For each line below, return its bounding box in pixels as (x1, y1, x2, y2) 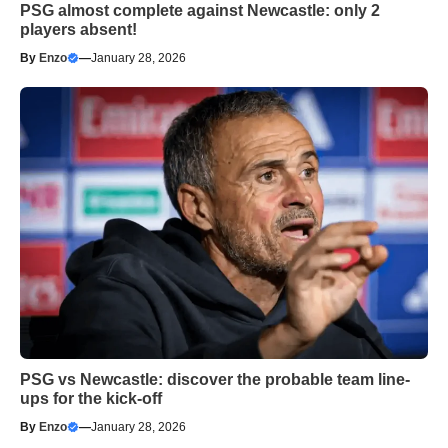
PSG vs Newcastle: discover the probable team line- (20, 370, 410, 388)
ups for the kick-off (20, 389, 162, 407)
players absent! (20, 20, 137, 38)
